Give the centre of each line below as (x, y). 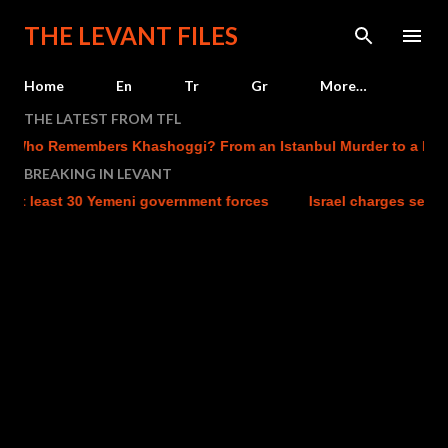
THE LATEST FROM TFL (102, 118)
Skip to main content (234, 25)
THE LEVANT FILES (131, 35)
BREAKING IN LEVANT (98, 173)
